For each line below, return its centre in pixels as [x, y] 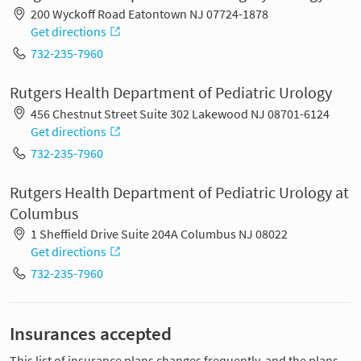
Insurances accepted [91, 334]
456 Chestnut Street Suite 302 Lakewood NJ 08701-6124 [180, 113]
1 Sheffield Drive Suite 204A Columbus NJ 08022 [159, 234]
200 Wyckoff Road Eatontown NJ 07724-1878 [149, 14]
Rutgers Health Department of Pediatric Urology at [179, 192]
